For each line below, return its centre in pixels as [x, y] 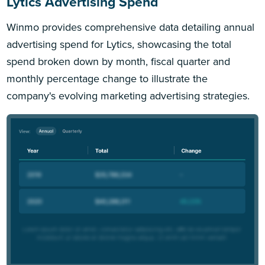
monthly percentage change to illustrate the [107, 78]
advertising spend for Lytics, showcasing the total [119, 44]
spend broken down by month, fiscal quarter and [119, 61]
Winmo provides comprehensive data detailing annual [131, 27]
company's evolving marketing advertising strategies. [128, 96]
